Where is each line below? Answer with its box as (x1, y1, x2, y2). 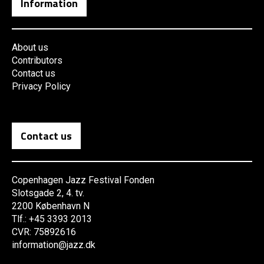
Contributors (12, 55, 62, 67)
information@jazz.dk (12, 239, 95, 251)
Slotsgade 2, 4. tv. (12, 187, 84, 199)
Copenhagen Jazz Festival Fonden (12, 174, 154, 186)
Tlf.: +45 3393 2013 (12, 213, 92, 225)
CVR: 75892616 (12, 226, 76, 238)
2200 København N (12, 200, 90, 212)
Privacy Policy (12, 81, 71, 93)
